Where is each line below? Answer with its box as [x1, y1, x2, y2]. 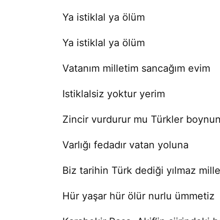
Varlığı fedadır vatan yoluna [62, 138, 189, 151]
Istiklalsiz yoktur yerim [62, 87, 165, 100]
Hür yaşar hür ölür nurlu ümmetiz [62, 190, 215, 202]
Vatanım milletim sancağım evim [62, 62, 211, 74]
